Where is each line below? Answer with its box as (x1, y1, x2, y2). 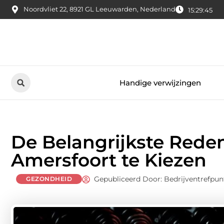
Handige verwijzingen (119, 77, 201, 87)
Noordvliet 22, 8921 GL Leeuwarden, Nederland (23, 5, 175, 13)
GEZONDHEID (26, 175, 72, 183)
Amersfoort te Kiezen (11, 149, 206, 171)
